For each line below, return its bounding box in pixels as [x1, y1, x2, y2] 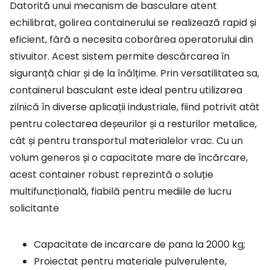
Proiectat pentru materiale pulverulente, [34, 254, 227, 269]
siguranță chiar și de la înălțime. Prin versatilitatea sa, [10, 66, 259, 81]
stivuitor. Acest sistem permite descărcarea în [10, 49, 230, 64]
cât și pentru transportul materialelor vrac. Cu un [10, 134, 243, 148]
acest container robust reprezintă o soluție [10, 168, 213, 182]
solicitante [10, 201, 59, 216]
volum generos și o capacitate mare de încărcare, [10, 151, 248, 165]
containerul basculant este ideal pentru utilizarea [10, 83, 242, 98]
